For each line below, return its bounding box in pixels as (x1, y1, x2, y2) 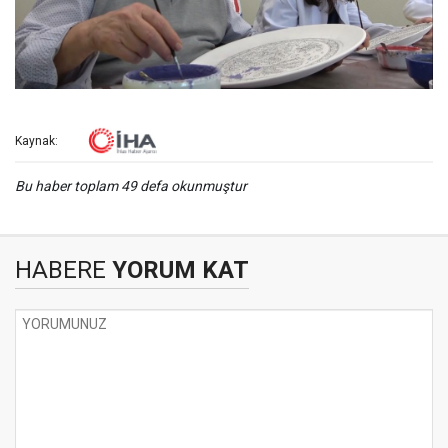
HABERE (15, 255, 106, 284)
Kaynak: (15, 133, 58, 148)
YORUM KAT (106, 255, 249, 284)
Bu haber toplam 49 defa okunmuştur (15, 177, 247, 194)
